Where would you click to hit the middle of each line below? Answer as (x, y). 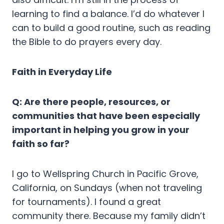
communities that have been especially (106, 116)
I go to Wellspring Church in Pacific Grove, (105, 174)
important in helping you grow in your (101, 130)
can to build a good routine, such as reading (111, 28)
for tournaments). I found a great (86, 202)
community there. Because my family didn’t (109, 216)
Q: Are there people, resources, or (91, 102)
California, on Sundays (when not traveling (107, 188)
